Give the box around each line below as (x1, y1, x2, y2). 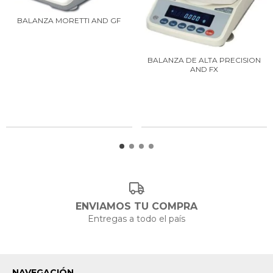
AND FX (190, 64, 218, 74)
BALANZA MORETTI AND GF (17, 15, 121, 25)
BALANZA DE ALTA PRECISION (147, 55, 261, 65)
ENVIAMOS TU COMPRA (76, 200, 197, 212)
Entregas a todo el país (88, 213, 185, 224)
